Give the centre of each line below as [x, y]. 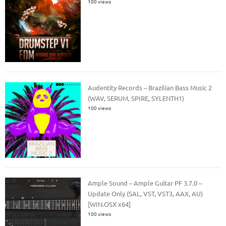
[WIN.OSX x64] [109, 204]
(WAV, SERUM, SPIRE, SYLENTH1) [136, 98]
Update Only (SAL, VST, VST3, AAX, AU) [146, 194]
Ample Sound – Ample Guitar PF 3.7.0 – [145, 183]
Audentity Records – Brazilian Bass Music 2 [150, 87]
